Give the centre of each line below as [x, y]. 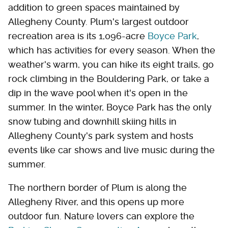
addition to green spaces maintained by [94, 7]
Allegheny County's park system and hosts [101, 135]
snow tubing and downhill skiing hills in [92, 121]
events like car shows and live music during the [111, 150]
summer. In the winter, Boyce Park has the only [110, 107]
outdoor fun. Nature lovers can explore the [101, 216]
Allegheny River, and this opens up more [96, 202]
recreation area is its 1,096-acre [78, 36]
